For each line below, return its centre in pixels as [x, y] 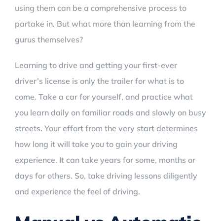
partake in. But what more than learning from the [105, 23]
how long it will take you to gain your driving [96, 144]
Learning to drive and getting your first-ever [96, 65]
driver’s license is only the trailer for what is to [99, 81]
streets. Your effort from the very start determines [106, 128]
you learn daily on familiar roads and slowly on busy [110, 112]
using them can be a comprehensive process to [101, 8]
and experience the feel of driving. [77, 191]
